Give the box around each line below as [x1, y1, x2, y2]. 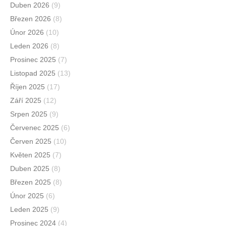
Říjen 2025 [10, 83, 45, 91]
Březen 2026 [10, 15, 51, 23]
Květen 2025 [10, 151, 50, 159]
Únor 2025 [10, 192, 44, 200]
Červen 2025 [10, 137, 51, 146]
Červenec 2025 [10, 124, 59, 132]
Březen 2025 [10, 178, 51, 187]
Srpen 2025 [10, 110, 47, 119]
